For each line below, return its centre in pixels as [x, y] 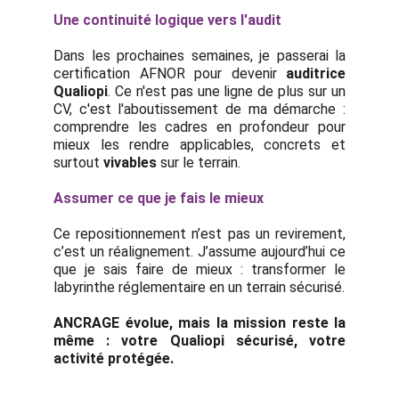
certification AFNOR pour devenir [170, 73]
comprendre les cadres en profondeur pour [199, 127]
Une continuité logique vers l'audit [167, 20]
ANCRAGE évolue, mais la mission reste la [199, 323]
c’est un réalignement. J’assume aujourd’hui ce [199, 252]
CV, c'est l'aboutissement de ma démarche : [199, 109]
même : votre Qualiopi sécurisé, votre [199, 341]
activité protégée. [114, 358]
